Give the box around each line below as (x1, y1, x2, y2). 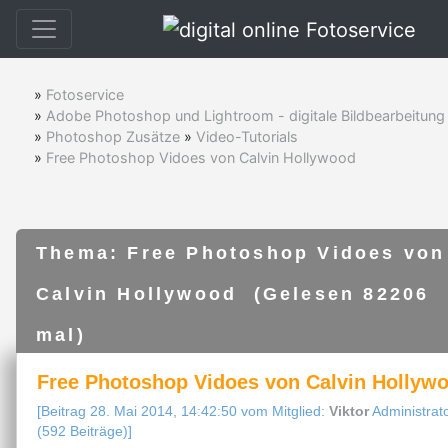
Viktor (329, 404, 369, 419)
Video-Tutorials (196, 128, 298, 145)
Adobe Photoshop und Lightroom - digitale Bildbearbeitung (46, 107, 445, 124)
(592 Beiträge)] (37, 424, 132, 439)
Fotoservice (46, 86, 124, 103)
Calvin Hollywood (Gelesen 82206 (36, 284, 430, 304)
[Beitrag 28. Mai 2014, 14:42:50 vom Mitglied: (37, 404, 329, 419)
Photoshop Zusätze (46, 128, 180, 145)
